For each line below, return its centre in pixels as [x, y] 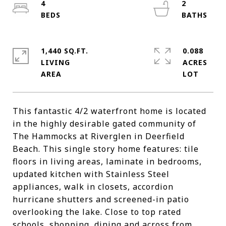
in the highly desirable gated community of [104, 124]
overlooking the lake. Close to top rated [97, 212]
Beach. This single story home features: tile [106, 149]
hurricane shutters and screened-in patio [101, 199]
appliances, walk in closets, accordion [93, 187]
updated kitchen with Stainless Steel [91, 174]
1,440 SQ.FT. [65, 51]
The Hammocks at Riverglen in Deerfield [99, 136]
